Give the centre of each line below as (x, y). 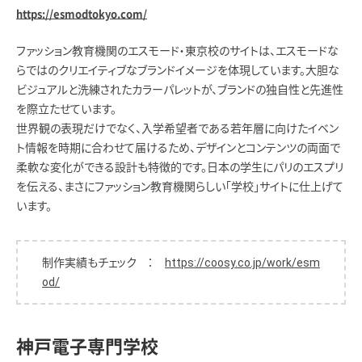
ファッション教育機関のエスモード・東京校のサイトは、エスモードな (177, 51)
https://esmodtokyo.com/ (82, 14)
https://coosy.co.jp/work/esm (242, 262)
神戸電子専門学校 (87, 346)
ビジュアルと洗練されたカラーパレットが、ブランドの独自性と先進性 (180, 89)
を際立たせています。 (66, 109)
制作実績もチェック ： (103, 262)
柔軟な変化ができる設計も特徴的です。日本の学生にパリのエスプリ (180, 167)
